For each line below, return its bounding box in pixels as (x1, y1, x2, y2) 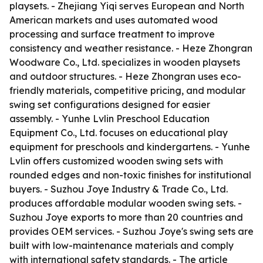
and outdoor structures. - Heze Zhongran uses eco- (9, 70, 241, 82)
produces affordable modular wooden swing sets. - (9, 197, 242, 209)
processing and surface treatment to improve (9, 28, 215, 40)
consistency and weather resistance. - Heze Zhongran (9, 42, 252, 54)
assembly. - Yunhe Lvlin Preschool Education (9, 113, 210, 124)
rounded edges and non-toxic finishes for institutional (9, 169, 251, 181)
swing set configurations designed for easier (9, 99, 210, 110)
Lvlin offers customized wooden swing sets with (9, 155, 223, 167)
